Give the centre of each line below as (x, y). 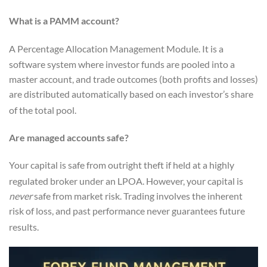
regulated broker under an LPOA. (77, 181)
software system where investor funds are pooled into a (122, 64)
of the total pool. (43, 110)
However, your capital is (194, 181)
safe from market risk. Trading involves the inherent (137, 195)
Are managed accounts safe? (69, 137)
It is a (212, 49)
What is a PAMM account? (64, 20)
